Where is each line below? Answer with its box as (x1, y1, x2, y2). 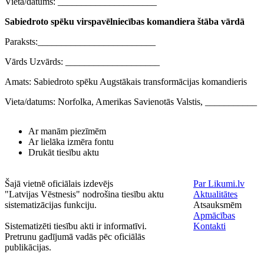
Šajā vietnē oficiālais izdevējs (5, 179, 113, 189)
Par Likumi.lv (193, 179, 245, 189)
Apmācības (193, 210, 235, 220)
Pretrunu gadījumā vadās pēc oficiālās (5, 232, 145, 242)
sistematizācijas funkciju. (5, 200, 97, 210)
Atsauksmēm (193, 200, 242, 210)
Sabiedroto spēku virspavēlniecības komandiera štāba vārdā (5, 16, 245, 27)
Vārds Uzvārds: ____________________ (5, 57, 160, 67)
